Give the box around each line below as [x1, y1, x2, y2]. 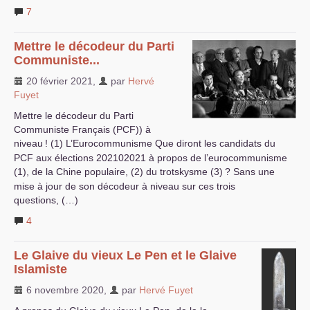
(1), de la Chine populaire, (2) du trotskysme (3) [14, 166, 223, 177]
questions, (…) [14, 194, 78, 206]
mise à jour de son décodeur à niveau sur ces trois [14, 181, 235, 192]
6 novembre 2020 [24, 284, 104, 295]
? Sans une [225, 166, 275, 177]
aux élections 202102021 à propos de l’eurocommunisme [33, 152, 287, 163]
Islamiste [14, 262, 67, 276]
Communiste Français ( [14, 124, 116, 135]
